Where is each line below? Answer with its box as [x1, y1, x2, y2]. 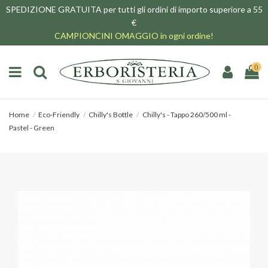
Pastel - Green [9, 123, 54, 133]
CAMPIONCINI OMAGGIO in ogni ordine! [54, 31, 214, 41]
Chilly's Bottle [89, 110, 133, 120]
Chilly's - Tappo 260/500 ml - [142, 110, 231, 120]
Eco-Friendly [38, 110, 80, 120]
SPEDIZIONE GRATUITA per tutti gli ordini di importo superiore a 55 [5, 4, 263, 14]
